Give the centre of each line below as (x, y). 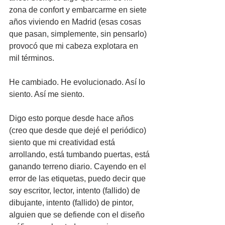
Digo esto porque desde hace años (72, 118)
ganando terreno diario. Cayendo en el (79, 166)
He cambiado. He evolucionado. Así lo (78, 82)
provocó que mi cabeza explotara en (75, 46)
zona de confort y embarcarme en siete (79, 10)
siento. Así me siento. (47, 94)
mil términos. (32, 58)
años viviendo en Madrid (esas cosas (76, 22)
